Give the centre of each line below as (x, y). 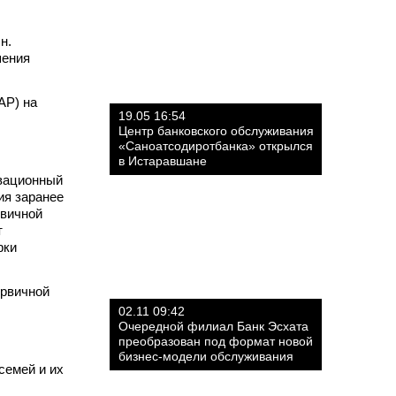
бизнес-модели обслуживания (206, 356)
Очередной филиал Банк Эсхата (213, 326)
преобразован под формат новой (216, 341)
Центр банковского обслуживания (216, 131)
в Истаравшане (163, 161)
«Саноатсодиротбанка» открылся (216, 146)
